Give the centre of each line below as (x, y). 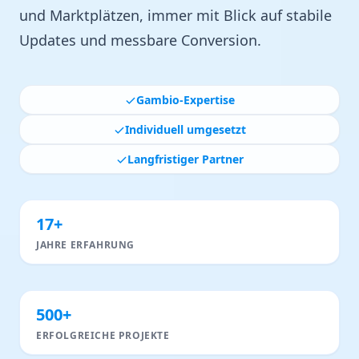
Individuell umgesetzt (185, 130)
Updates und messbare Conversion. (140, 40)
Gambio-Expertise (185, 100)
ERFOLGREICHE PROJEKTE (103, 336)
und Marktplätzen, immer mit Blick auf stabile (175, 16)
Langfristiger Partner (185, 159)
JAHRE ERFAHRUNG (85, 245)
